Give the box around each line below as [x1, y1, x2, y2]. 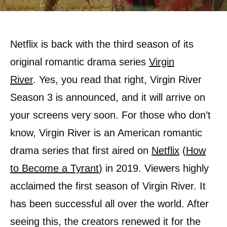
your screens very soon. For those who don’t [10, 109, 211, 121]
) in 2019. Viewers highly [99, 163, 209, 174]
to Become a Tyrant [10, 163, 99, 174]
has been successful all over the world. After [10, 198, 209, 209]
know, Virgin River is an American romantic [10, 127, 202, 138]
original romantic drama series [10, 56, 149, 67]
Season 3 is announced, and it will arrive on [10, 92, 205, 103]
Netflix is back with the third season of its [10, 39, 194, 50]
